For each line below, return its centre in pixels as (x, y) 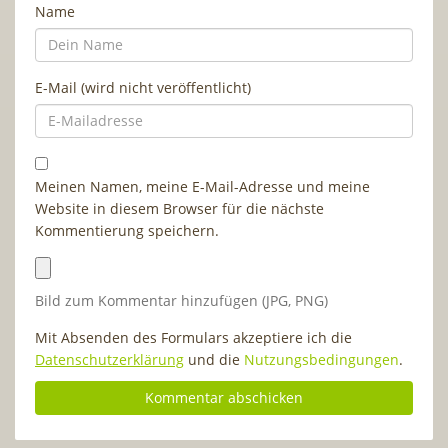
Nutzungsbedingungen (321, 359)
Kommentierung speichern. (127, 230)
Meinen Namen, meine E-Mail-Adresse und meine (202, 186)
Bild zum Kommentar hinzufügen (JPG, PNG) (181, 300)
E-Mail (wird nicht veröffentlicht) (143, 87)
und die (214, 359)
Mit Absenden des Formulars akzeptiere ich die (193, 337)
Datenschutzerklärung (109, 359)
